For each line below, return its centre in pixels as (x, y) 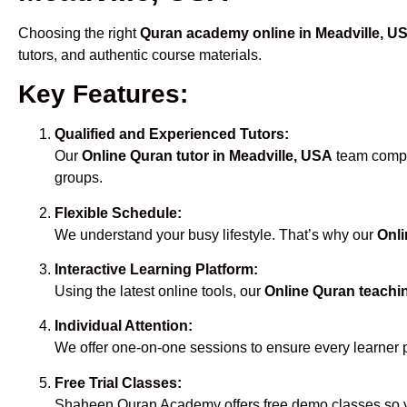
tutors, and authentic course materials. (140, 55)
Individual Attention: (124, 326)
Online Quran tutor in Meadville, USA (207, 156)
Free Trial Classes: (118, 382)
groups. (79, 178)
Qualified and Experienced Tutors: (172, 134)
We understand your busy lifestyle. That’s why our (216, 234)
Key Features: (103, 94)
